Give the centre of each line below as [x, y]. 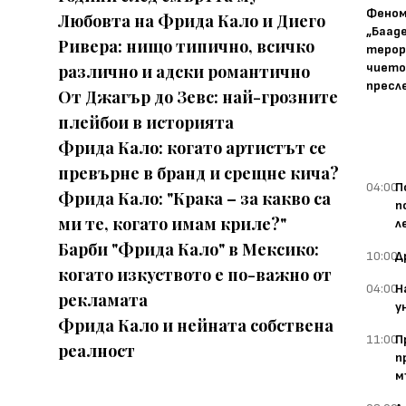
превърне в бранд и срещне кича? [198, 173]
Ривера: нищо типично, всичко [186, 46]
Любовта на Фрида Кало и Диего [192, 21]
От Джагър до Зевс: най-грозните [198, 97]
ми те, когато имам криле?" [172, 224]
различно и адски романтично [184, 72]
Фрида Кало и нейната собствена [196, 325]
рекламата [103, 300]
